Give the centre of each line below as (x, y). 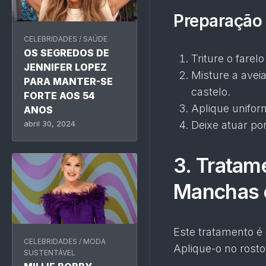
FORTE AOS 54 (59, 96)
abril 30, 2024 (50, 124)
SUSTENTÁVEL (50, 253)
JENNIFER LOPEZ (65, 67)
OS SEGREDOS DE (66, 53)
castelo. (211, 92)
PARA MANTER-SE (68, 82)
